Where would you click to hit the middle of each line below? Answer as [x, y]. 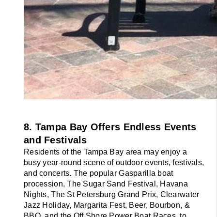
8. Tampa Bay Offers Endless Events [110, 127]
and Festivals [55, 140]
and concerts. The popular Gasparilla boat [99, 173]
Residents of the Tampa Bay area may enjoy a [106, 152]
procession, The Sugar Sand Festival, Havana [106, 184]
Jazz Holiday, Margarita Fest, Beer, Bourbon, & [107, 205]
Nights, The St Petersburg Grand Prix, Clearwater [112, 194]
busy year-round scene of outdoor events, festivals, [114, 162]
